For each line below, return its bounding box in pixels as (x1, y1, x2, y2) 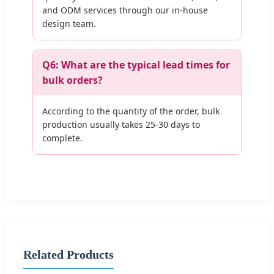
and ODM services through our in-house (42, 4, 208, 17)
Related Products (23, 248, 114, 262)
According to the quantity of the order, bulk (42, 105, 220, 117)
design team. (42, 18, 96, 30)
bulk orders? (42, 73, 103, 87)
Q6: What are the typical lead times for (42, 58, 230, 72)
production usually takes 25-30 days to (42, 119, 200, 131)
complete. (42, 132, 83, 144)
